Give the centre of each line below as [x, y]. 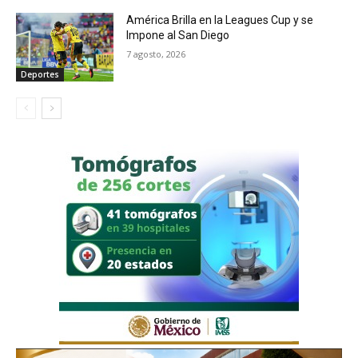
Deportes [40, 74]
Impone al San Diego [178, 36]
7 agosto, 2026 [156, 54]
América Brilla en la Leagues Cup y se [220, 20]
